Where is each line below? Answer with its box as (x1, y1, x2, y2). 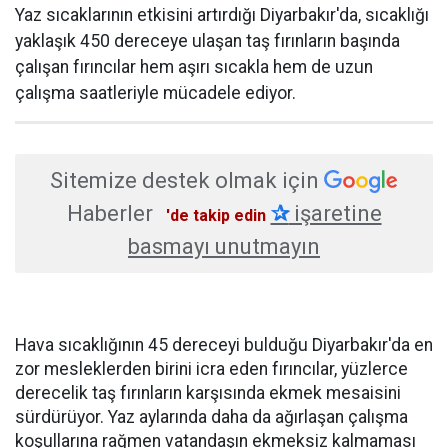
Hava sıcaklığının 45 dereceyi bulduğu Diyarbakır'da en (15, 335, 433, 356)
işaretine (288, 201, 382, 227)
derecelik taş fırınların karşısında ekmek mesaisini (15, 383, 401, 404)
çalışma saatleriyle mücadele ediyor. (15, 83, 296, 104)
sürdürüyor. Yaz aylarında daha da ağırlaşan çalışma (15, 407, 408, 428)
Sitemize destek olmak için (50, 168, 319, 194)
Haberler (66, 201, 153, 227)
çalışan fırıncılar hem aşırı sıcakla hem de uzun (15, 57, 373, 78)
